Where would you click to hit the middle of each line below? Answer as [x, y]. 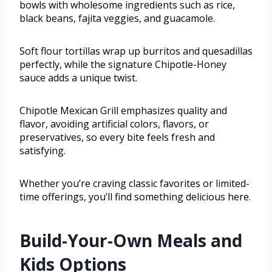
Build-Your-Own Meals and [131, 241]
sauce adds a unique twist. [78, 78]
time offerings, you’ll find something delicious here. [135, 197]
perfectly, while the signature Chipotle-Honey [123, 65]
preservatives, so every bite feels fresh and [117, 138]
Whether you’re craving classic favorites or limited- [134, 184]
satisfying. [42, 151]
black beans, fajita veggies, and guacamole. [117, 19]
